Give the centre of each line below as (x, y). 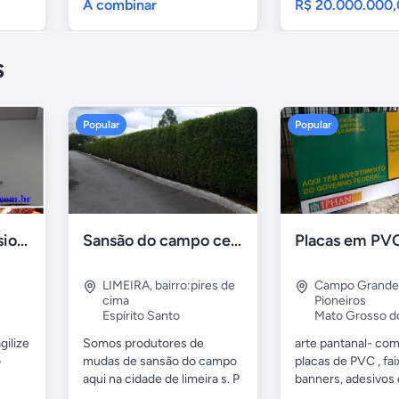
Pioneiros (340, 300)
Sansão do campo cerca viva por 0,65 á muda (236, 240)
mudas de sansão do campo (160, 361)
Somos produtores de (143, 343)
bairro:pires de (195, 285)
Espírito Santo (141, 315)
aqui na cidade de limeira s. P (161, 379)
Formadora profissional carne (22, 240)
